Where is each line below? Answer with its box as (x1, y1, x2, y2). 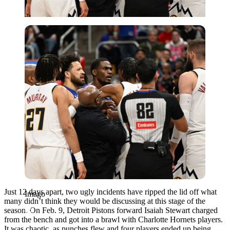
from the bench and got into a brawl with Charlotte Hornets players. (4, 215, 223, 224)
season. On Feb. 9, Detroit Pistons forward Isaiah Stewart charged (4, 205, 218, 215)
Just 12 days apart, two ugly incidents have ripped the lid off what (4, 187, 217, 196)
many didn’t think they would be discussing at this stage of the (4, 196, 205, 205)
